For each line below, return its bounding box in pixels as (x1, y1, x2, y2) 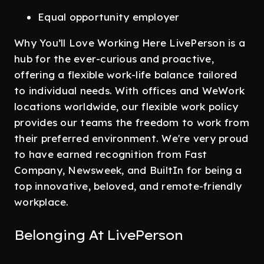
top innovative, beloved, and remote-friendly (14, 180, 242, 192)
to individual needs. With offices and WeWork (14, 84, 245, 97)
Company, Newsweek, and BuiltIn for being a (14, 164, 242, 176)
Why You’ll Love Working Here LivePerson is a (14, 37, 245, 49)
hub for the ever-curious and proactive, (14, 52, 214, 65)
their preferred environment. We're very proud (14, 132, 249, 144)
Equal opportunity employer (38, 11, 180, 23)
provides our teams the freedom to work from (14, 116, 249, 128)
